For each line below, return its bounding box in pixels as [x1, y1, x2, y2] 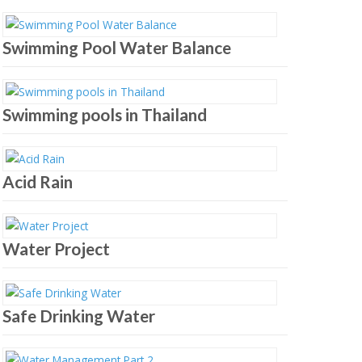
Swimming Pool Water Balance [2, 37, 231, 58]
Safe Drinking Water [2, 305, 155, 326]
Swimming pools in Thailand [2, 104, 207, 125]
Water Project [2, 238, 110, 259]
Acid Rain [2, 171, 73, 192]
